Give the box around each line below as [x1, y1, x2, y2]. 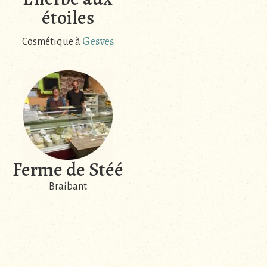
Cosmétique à [21, 36, 82, 47]
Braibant [48, 181, 87, 193]
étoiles [41, 4, 94, 30]
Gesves [82, 33, 114, 49]
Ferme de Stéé [12, 156, 123, 183]
